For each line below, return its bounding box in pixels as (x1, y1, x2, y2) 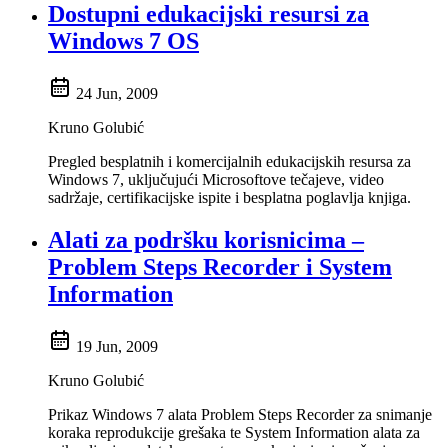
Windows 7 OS (48, 28, 199, 55)
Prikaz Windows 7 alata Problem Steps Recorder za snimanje (48, 406, 432, 424)
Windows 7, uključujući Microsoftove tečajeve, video (48, 171, 384, 189)
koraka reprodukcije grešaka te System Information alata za (48, 424, 420, 442)
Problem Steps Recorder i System (48, 254, 392, 281)
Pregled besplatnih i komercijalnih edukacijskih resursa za (48, 153, 411, 171)
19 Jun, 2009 (76, 338, 158, 356)
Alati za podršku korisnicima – (48, 227, 364, 254)
